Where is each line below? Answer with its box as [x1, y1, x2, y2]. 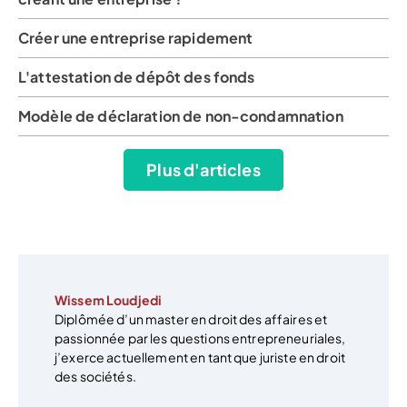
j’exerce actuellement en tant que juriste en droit [55, 349, 346, 366]
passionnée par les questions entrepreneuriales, [55, 330, 346, 347]
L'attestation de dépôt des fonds [18, 67, 255, 87]
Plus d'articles [146, 159, 261, 181]
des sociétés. [55, 368, 136, 385]
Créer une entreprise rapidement [18, 28, 253, 48]
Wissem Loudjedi [55, 292, 163, 309]
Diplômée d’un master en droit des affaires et [55, 311, 328, 328]
